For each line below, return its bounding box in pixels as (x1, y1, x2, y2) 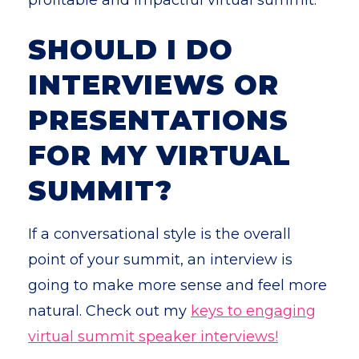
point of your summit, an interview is (28, 251, 292, 268)
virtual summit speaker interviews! (28, 328, 278, 345)
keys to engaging (191, 302, 316, 320)
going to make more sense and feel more (28, 276, 327, 294)
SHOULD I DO (28, 33, 233, 67)
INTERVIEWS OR (28, 68, 279, 102)
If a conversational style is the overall (28, 225, 291, 243)
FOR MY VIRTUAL (28, 139, 291, 172)
